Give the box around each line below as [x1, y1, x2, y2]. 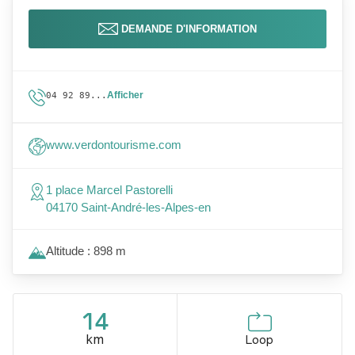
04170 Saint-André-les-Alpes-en [46, 200, 211, 214]
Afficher [107, 90, 143, 101]
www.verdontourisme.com [46, 138, 181, 151]
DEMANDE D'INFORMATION [121, 23, 257, 35]
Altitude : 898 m [46, 244, 126, 258]
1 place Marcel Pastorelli [46, 183, 173, 197]
